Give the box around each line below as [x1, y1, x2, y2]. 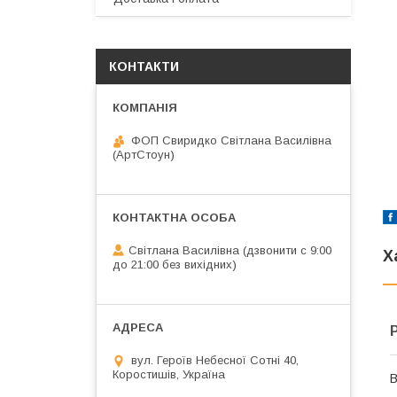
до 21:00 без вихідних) [113, 258, 237, 271]
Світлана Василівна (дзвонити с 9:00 [128, 244, 331, 257]
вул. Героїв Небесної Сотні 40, [131, 354, 299, 367]
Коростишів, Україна [113, 368, 225, 381]
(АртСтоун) [113, 148, 175, 161]
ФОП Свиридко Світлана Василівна [131, 134, 331, 147]
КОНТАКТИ [109, 59, 179, 74]
